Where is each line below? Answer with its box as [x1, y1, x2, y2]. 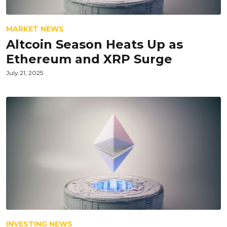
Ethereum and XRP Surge [6, 52, 172, 66]
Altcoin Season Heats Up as [6, 37, 183, 52]
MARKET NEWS [6, 24, 64, 33]
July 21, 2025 [6, 69, 43, 77]
